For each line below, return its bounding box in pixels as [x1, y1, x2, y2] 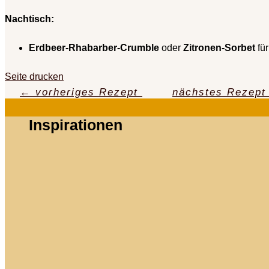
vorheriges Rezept [35, 86, 138, 98]
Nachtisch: [5, 14, 54, 25]
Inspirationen [28, 116, 122, 134]
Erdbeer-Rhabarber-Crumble [29, 43, 159, 53]
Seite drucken [5, 71, 64, 82]
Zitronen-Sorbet [183, 43, 255, 53]
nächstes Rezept [172, 86, 266, 98]
